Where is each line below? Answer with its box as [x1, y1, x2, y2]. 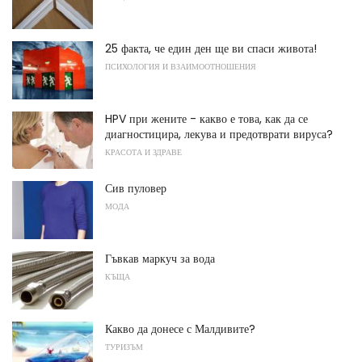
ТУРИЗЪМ [105, 340, 143, 353]
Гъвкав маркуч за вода [105, 250, 215, 267]
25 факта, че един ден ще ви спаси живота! [105, 40, 317, 57]
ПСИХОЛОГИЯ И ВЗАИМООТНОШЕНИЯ [105, 61, 256, 74]
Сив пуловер [105, 180, 166, 197]
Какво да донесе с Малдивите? [105, 320, 255, 337]
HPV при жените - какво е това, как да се [105, 110, 308, 127]
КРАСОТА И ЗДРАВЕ [105, 145, 182, 158]
